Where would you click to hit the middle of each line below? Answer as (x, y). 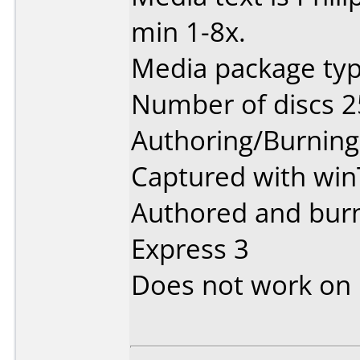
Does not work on (245, 285)
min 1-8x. (188, 32)
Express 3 (190, 249)
